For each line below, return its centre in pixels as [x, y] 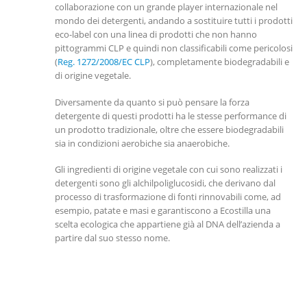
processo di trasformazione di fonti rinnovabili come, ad [168, 197]
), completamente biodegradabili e [220, 62]
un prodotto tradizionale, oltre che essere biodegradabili [169, 129]
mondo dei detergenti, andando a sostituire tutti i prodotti [174, 21]
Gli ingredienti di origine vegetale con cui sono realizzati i [169, 170]
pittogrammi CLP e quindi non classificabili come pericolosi [174, 48]
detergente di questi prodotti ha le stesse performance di [171, 115]
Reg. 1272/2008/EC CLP [104, 62]
